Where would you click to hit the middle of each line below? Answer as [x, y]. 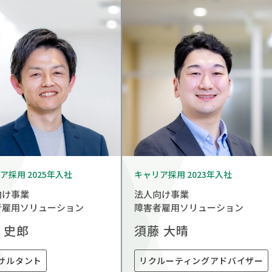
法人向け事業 [161, 194]
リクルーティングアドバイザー [201, 261]
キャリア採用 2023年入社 [183, 174]
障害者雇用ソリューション [189, 208]
